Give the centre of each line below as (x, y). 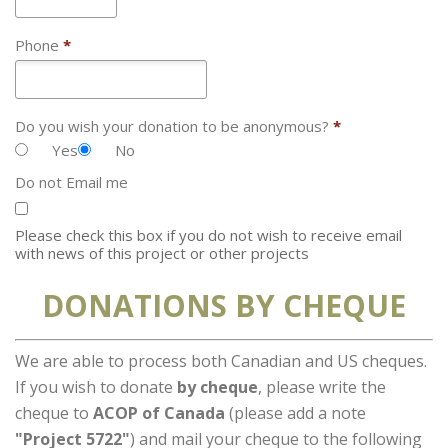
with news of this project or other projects (162, 253)
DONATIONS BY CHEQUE (224, 305)
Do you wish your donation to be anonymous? (174, 126)
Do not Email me (71, 182)
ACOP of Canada (159, 413)
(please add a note (295, 413)
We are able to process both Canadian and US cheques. (221, 361)
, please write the (322, 387)
